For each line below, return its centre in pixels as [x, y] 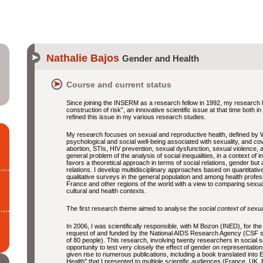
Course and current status [119, 85]
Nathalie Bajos [84, 58]
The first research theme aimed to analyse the [132, 208]
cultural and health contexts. [106, 191]
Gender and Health [161, 58]
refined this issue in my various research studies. [136, 117]
